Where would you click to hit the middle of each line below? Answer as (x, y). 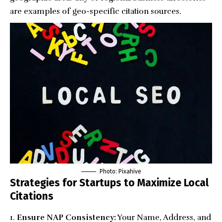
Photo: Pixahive (120, 171)
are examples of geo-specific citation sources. (96, 11)
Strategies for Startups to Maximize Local (109, 183)
